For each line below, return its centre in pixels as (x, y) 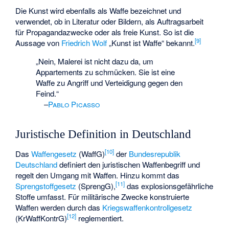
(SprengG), (96, 186)
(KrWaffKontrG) (41, 218)
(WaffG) (91, 154)
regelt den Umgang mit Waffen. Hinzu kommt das (98, 175)
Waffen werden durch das (59, 208)
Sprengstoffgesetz (46, 186)
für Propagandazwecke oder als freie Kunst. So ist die (105, 32)
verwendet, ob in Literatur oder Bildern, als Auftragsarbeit (110, 21)
